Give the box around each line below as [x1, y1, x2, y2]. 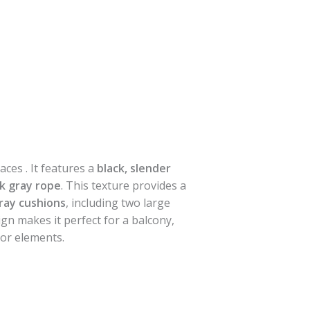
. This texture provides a [60, 178, 186, 194]
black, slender [96, 161, 171, 176]
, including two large [65, 195, 170, 211]
